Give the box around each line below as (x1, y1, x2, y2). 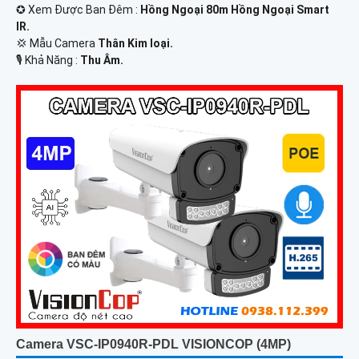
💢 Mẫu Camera (16, 37, 98, 50)
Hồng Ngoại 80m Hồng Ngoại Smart (140, 3, 329, 17)
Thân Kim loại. (98, 37, 173, 50)
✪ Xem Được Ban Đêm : (16, 3, 140, 17)
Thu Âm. (80, 54, 123, 67)
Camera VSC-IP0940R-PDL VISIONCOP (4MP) (16, 337, 291, 351)
